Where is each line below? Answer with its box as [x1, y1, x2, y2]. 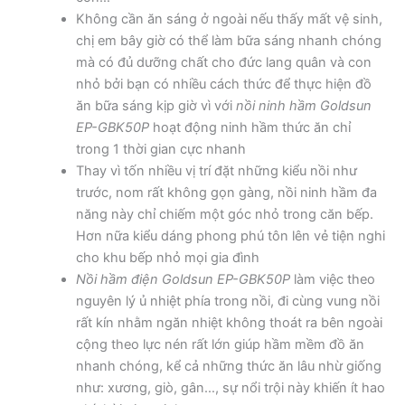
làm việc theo [289, 271, 375, 288]
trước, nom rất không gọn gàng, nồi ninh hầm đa [75, 184, 377, 202]
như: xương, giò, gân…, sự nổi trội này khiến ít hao [75, 380, 385, 397]
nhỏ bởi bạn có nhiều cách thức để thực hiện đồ [75, 76, 372, 93]
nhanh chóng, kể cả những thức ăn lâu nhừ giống [75, 358, 381, 375]
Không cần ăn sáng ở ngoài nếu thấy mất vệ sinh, [75, 11, 382, 28]
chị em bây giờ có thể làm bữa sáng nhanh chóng [75, 33, 381, 50]
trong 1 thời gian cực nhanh [75, 141, 246, 158]
